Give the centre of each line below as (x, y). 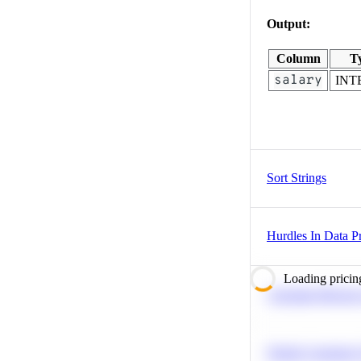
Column (298, 58)
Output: (288, 23)
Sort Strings (297, 177)
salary (298, 80)
